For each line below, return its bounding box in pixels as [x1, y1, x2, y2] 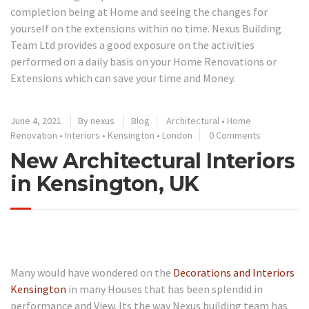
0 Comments [209, 129, 261, 141]
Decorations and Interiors [173, 265, 295, 279]
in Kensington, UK [10, 171, 199, 197]
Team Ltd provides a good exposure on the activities [10, 37, 255, 52]
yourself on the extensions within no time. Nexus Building [10, 21, 281, 35]
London [162, 129, 192, 141]
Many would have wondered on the [10, 265, 173, 279]
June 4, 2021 [10, 114, 61, 127]
